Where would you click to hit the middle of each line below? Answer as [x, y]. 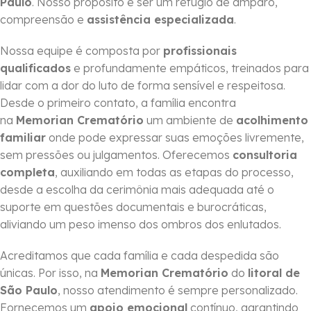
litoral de [274, 273]
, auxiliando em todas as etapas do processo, [174, 173]
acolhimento [272, 120]
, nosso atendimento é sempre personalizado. [178, 291]
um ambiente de [190, 120]
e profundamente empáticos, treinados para [190, 68]
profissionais [200, 51]
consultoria [265, 155]
